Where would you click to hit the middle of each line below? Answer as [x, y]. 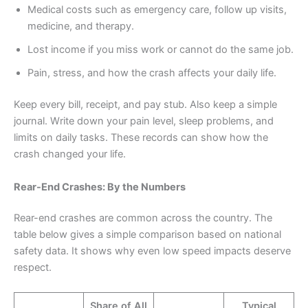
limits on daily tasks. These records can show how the [141, 138]
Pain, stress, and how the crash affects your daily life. [152, 73]
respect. [33, 268]
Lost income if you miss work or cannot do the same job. [161, 50]
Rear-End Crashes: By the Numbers [100, 187]
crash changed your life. [70, 154]
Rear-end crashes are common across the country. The [143, 218]
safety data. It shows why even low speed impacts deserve [152, 251]
